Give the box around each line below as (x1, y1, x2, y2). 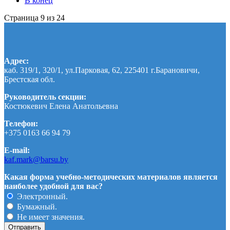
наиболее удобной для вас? (4, 181, 103, 190)
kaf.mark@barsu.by (4, 155, 68, 164)
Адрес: (4, 56, 29, 65)
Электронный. (15, 191, 68, 201)
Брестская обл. (4, 74, 55, 84)
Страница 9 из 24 (4, 13, 65, 22)
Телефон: (4, 119, 38, 128)
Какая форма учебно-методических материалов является (4, 172, 218, 181)
